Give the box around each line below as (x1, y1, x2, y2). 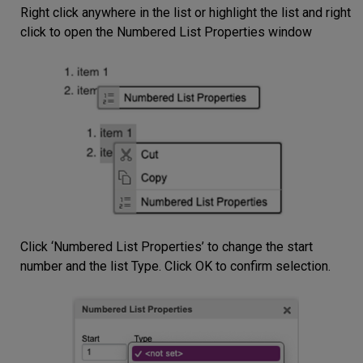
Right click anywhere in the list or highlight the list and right (20, 4, 351, 20)
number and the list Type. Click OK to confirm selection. (20, 258, 331, 275)
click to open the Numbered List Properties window (20, 23, 312, 40)
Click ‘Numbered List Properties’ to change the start (20, 239, 313, 255)
